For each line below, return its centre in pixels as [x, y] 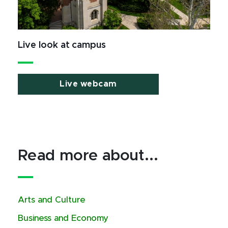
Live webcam [88, 84]
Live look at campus [62, 45]
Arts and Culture [52, 200]
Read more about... [88, 156]
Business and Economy [63, 218]
